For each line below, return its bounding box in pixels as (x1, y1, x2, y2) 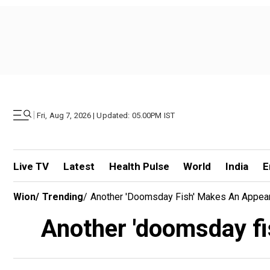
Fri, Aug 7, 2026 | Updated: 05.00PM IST (37, 110, 175, 120)
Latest (63, 160, 95, 172)
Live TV (13, 160, 49, 172)
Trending (42, 191, 83, 202)
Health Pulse (108, 160, 169, 172)
